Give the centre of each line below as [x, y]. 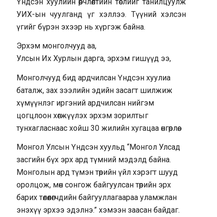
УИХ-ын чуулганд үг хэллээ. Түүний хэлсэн [101, 14]
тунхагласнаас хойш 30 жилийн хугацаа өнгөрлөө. [97, 128]
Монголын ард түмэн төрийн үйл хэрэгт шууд [97, 172]
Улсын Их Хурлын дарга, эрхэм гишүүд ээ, [93, 59]
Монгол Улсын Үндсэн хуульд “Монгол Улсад [98, 147]
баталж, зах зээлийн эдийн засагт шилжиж [94, 90]
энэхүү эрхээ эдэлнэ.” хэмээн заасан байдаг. [98, 210]
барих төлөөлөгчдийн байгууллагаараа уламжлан [96, 198]
